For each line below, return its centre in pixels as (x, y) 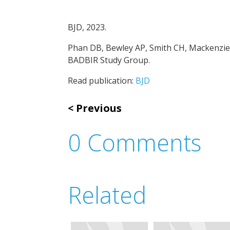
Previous (99, 108)
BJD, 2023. (87, 27)
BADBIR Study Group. (109, 60)
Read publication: (102, 80)
